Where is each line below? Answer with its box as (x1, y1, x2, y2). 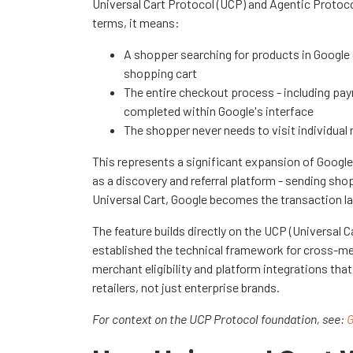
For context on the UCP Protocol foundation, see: (92, 310, 347, 326)
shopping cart (124, 65, 197, 80)
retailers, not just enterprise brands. (92, 279, 280, 295)
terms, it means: (92, 14, 180, 30)
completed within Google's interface (124, 102, 314, 118)
